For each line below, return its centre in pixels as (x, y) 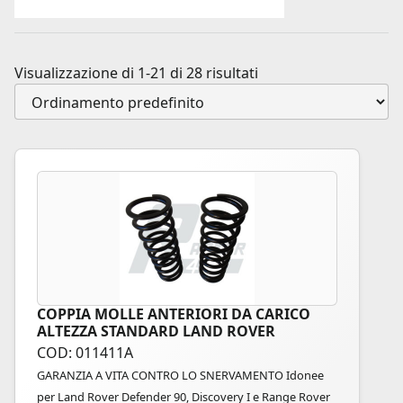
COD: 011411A (85, 353)
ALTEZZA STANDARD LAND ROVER (156, 331)
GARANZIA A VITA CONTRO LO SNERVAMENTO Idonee (180, 375)
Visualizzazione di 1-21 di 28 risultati (136, 73)
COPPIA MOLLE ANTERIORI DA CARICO (174, 314)
